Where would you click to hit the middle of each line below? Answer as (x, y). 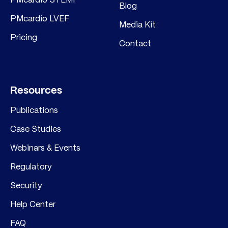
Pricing (24, 37)
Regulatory (31, 167)
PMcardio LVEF (40, 19)
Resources (36, 91)
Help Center (33, 204)
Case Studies (36, 129)
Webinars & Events (45, 148)
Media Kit (137, 25)
